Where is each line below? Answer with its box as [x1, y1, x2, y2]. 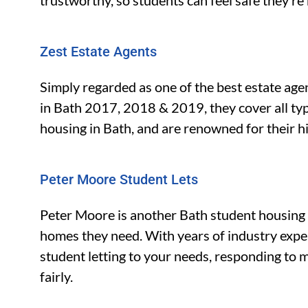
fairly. [40, 268, 74, 285]
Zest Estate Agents [40, 43, 157, 60]
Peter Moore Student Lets [40, 171, 199, 188]
